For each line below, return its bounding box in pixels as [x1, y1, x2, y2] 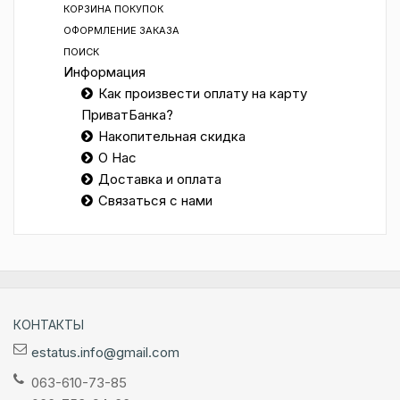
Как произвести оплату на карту [98, 85, 307, 102]
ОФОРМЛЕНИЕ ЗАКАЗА [63, 24, 179, 37]
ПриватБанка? [81, 106, 173, 123]
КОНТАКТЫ [13, 317, 84, 332]
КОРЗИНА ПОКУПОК [63, 3, 163, 15]
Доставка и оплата [98, 171, 221, 187]
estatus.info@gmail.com [31, 344, 179, 361]
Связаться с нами [98, 192, 212, 209]
